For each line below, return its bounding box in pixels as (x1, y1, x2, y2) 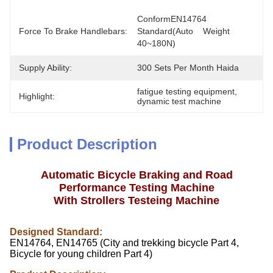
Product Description (17, 136, 157, 152)
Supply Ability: (19, 63, 72, 73)
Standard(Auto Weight (137, 26, 230, 36)
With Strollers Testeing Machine (54, 194, 219, 207)
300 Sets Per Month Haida (137, 63, 239, 73)
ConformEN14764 (137, 14, 207, 24)
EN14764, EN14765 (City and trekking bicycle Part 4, (10, 238, 239, 248)
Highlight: (19, 91, 55, 101)
